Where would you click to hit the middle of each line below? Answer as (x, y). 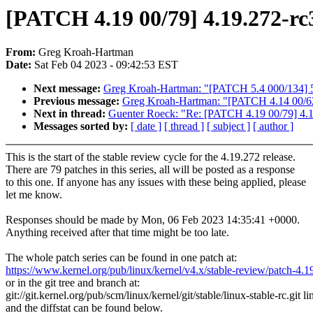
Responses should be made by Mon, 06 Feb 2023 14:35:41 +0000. (153, 220)
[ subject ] (228, 126)
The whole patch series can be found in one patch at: (121, 258)
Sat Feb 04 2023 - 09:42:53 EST (106, 65)
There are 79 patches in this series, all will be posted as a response (150, 170)
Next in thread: (71, 114)
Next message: (68, 89)
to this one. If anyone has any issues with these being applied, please (156, 182)
